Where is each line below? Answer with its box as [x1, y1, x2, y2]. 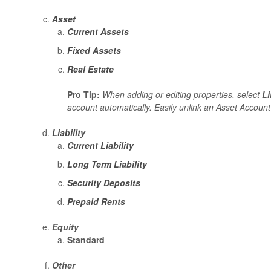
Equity [51, 220, 79, 233]
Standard [67, 233, 105, 246]
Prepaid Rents [67, 195, 125, 207]
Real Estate [67, 62, 114, 75]
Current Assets [67, 25, 129, 38]
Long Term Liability [67, 157, 147, 170]
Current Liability [67, 139, 134, 151]
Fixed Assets [67, 44, 121, 56]
